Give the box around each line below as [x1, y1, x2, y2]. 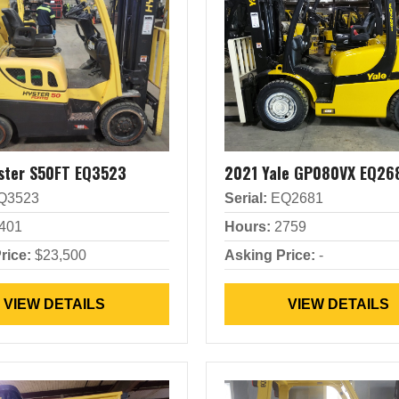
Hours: [224, 219, 271, 234]
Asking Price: [224, 248, 315, 263]
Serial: [224, 191, 267, 206]
